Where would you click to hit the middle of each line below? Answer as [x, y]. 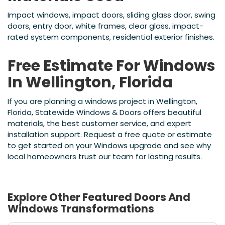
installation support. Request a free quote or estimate [110, 135]
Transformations [106, 209]
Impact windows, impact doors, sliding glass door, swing [111, 15]
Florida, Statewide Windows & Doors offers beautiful [104, 113]
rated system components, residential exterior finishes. [111, 37]
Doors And [162, 197]
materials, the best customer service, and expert [99, 124]
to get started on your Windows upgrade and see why [109, 146]
